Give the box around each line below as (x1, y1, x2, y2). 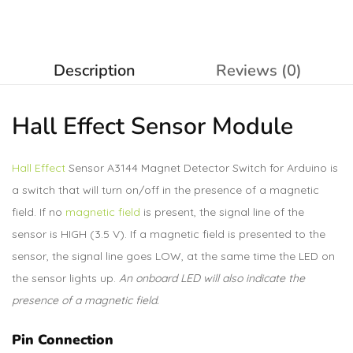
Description (53, 60, 136, 81)
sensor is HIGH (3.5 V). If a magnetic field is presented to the (12, 227, 325, 241)
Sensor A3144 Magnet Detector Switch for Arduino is (65, 161, 338, 175)
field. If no (12, 205, 65, 219)
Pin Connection (12, 330, 113, 350)
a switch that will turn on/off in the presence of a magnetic (12, 183, 319, 197)
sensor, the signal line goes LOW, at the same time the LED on (12, 249, 335, 263)
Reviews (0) (216, 60, 302, 81)
